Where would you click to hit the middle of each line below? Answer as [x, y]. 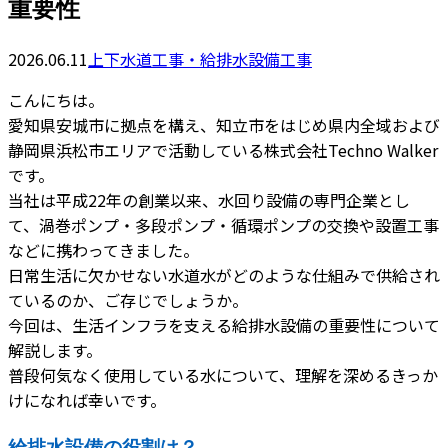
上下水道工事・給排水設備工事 [200, 58]
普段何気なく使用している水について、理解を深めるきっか [223, 374]
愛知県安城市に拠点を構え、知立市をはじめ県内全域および [224, 124]
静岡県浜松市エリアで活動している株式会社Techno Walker [223, 149]
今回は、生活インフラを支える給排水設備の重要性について [224, 324]
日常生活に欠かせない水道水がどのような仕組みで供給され [224, 274]
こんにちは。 [56, 99]
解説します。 [55, 349]
